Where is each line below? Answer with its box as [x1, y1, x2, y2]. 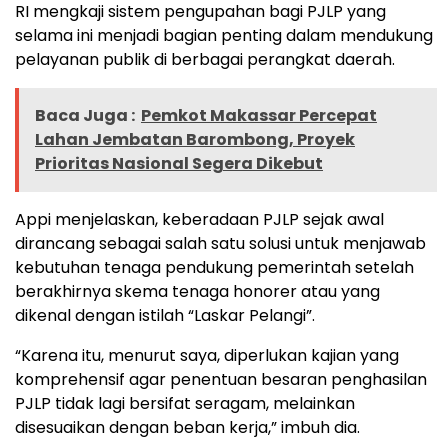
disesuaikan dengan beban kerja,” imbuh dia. [15, 415, 360, 439]
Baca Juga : [35, 103, 135, 127]
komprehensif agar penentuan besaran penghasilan [15, 367, 427, 391]
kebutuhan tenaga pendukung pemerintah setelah [15, 255, 414, 279]
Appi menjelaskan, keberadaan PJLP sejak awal [15, 207, 384, 231]
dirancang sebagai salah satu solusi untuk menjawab [15, 231, 426, 255]
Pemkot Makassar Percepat [141, 103, 377, 127]
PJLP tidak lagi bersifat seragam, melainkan [15, 391, 355, 415]
